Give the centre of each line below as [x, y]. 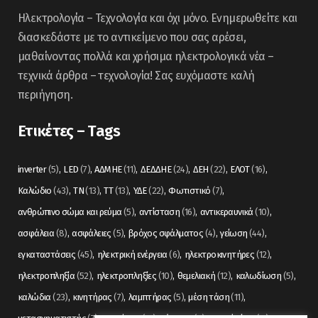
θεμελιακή [196, 275]
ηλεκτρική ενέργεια [132, 254]
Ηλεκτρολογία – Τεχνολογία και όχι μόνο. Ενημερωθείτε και [158, 18]
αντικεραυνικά [226, 212]
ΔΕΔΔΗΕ [156, 169]
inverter [32, 169]
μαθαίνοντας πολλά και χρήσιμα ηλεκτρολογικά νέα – [146, 56]
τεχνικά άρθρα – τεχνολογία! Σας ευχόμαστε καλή [136, 75]
